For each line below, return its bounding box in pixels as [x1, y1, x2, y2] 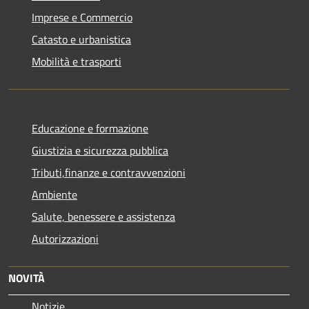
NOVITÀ [8, 270, 45, 287]
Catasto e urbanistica [32, 31, 131, 48]
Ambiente [32, 186, 77, 203]
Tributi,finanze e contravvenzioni [32, 164, 186, 181]
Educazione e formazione [32, 120, 148, 137]
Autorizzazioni [32, 230, 99, 248]
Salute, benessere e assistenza [32, 208, 175, 226]
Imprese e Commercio [32, 9, 132, 26]
